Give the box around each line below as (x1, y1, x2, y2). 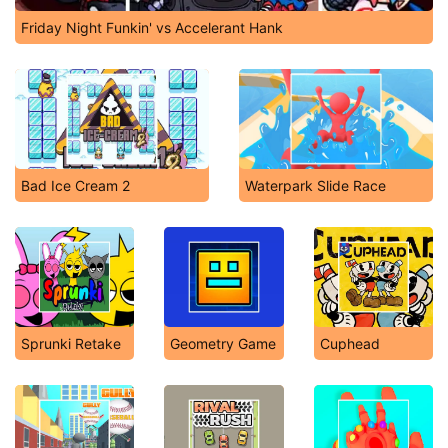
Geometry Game (170, 335, 277, 352)
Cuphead (319, 335, 380, 352)
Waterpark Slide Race (245, 177, 386, 194)
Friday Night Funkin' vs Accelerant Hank (21, 19, 283, 36)
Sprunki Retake (21, 335, 121, 352)
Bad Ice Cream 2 (21, 177, 130, 194)
